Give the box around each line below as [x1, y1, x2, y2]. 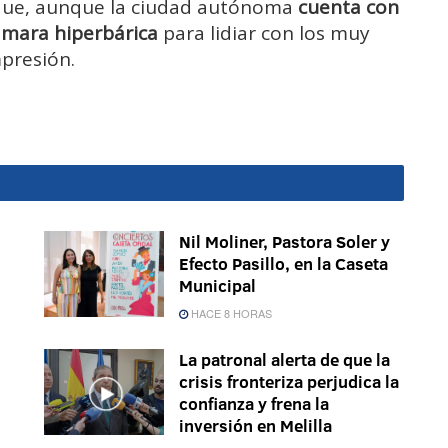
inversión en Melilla [179, 413, 332, 437]
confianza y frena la [179, 391, 329, 415]
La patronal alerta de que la [179, 347, 390, 371]
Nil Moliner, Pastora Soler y [179, 229, 390, 253]
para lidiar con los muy [158, 19, 370, 46]
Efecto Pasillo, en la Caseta [179, 251, 388, 275]
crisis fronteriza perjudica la [179, 369, 399, 393]
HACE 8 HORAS [188, 304, 272, 321]
